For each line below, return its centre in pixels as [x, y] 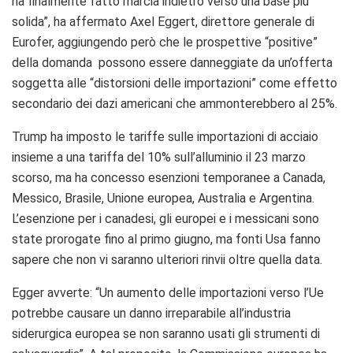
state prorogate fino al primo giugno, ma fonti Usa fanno [166, 239]
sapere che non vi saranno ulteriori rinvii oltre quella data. [167, 259]
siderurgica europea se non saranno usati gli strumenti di [166, 333]
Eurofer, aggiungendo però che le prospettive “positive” [165, 42]
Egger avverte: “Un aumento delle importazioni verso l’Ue [168, 292]
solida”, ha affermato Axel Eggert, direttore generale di [163, 21]
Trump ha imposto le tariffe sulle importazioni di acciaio [165, 136]
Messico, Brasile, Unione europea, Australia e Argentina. [163, 198]
